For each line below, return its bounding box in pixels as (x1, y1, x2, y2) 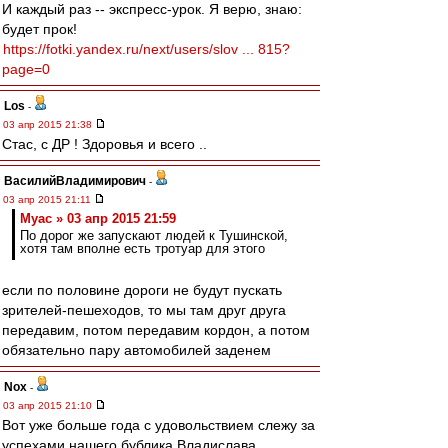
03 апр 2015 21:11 (3, 194, 94, 205)
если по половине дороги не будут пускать (2, 282, 282, 298)
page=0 (2, 61, 50, 77)
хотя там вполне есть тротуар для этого (20, 241, 265, 256)
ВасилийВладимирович (4, 174, 146, 188)
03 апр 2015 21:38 (3, 119, 95, 130)
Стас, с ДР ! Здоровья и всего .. (2, 136, 207, 152)
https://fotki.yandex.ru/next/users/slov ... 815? (3, 41, 290, 57)
